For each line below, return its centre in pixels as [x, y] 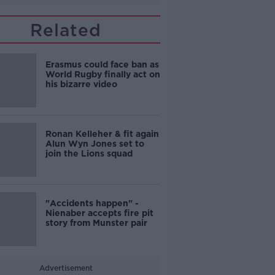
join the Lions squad [89, 153]
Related [66, 30]
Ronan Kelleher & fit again [102, 134]
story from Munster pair [96, 223]
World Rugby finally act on [103, 74]
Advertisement [66, 268]
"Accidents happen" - [92, 203]
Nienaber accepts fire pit [99, 213]
